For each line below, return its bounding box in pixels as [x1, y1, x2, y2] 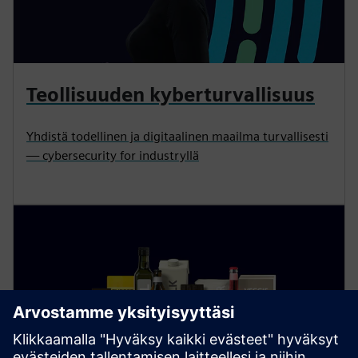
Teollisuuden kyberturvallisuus [26, 82, 315, 106]
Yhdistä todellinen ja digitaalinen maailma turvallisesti [26, 128, 328, 144]
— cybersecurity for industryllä [26, 147, 199, 163]
